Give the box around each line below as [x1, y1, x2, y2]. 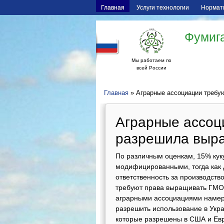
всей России [136, 65, 166, 70]
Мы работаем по [131, 57, 171, 63]
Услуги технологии [136, 4, 189, 11]
